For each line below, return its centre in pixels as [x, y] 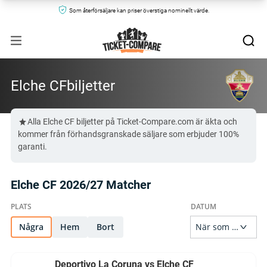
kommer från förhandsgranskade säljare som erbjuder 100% [128, 134]
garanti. [32, 147]
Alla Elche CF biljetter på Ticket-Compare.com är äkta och [132, 122]
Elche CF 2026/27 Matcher [81, 185]
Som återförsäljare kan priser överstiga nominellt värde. [139, 10]
